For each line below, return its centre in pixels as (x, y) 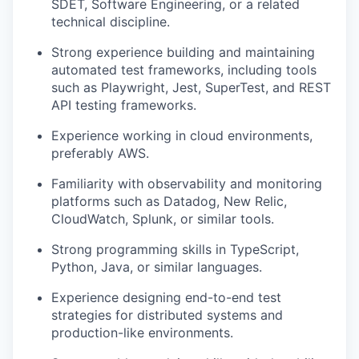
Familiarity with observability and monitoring (187, 183)
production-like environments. (142, 332)
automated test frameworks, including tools (184, 69)
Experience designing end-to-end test (166, 297)
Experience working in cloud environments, (182, 135)
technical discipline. (111, 21)
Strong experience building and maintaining (183, 52)
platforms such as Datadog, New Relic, (169, 201)
